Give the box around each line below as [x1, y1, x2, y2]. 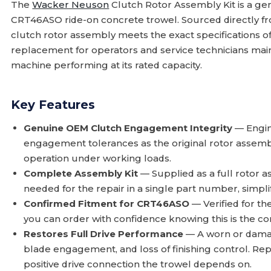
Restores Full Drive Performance [24, 228, 184, 240]
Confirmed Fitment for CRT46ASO [24, 198, 190, 209]
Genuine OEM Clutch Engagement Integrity [24, 122, 233, 134]
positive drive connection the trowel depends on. [24, 258, 252, 270]
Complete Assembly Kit [24, 168, 139, 179]
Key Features [11, 97, 96, 112]
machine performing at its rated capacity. [11, 59, 203, 71]
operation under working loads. [24, 152, 172, 164]
